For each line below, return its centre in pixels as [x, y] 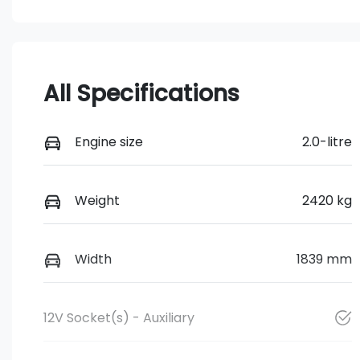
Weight [97, 201]
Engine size [109, 141]
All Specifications [141, 93]
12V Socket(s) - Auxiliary [119, 318]
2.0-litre [327, 141]
